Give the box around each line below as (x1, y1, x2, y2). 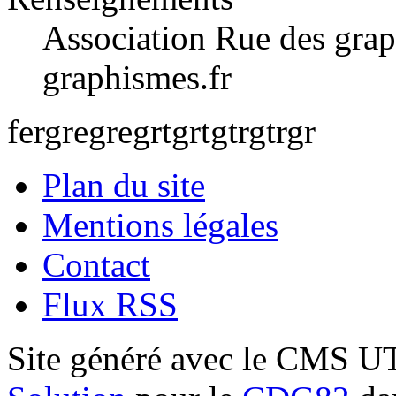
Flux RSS (42, 285, 178, 324)
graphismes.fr (42, 57, 232, 96)
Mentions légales (42, 205, 278, 244)
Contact (42, 245, 150, 284)
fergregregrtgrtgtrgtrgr (7, 111, 316, 150)
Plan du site (42, 165, 205, 204)
